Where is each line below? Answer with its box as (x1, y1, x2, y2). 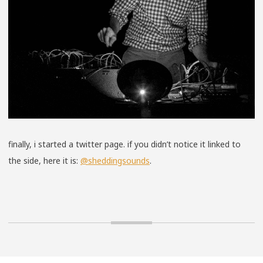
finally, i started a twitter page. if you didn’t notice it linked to (8, 139, 241, 150)
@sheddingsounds (80, 155, 150, 167)
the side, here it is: (8, 155, 80, 167)
